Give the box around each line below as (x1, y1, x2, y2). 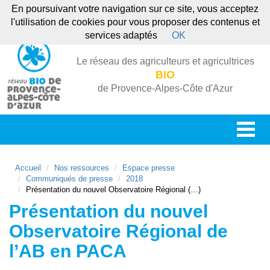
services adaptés (84, 30, 157, 40)
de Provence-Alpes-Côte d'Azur (98, 83, 233, 93)
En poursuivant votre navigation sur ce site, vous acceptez (11, 4, 259, 14)
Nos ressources (54, 163, 109, 172)
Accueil (15, 163, 41, 172)
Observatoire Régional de (9, 221, 228, 241)
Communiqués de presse (26, 174, 113, 183)
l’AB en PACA (9, 241, 127, 261)
